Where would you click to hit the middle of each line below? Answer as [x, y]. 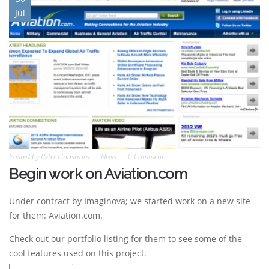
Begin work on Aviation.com [98, 174]
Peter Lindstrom [65, 156]
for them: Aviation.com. [56, 215]
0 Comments [147, 156]
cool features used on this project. [78, 253]
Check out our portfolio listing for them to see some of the [125, 238]
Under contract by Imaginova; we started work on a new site [130, 201]
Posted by [25, 156]
